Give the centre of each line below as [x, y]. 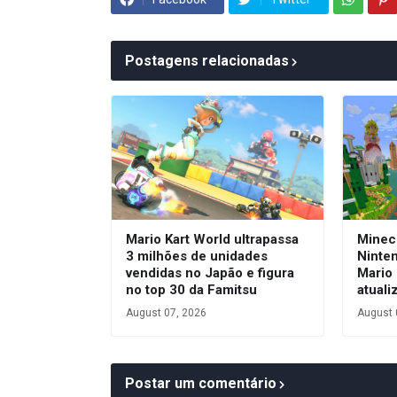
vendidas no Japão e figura [210, 273]
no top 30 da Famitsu [191, 290]
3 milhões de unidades [197, 257]
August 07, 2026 [166, 313]
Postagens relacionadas [207, 61]
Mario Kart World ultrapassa [212, 240]
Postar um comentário [201, 384]
